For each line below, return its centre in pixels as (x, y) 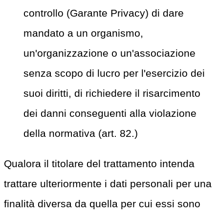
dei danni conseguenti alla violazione (110, 113)
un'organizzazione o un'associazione (109, 53)
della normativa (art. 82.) (81, 133)
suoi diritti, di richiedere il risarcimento (112, 93)
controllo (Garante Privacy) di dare (104, 13)
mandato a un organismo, (83, 33)
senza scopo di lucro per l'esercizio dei (114, 73)
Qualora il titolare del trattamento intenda (99, 163)
